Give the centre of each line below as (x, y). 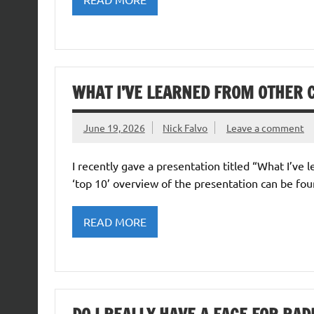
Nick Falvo (185, 128)
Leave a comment (265, 128)
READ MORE (115, 221)
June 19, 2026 (114, 128)
